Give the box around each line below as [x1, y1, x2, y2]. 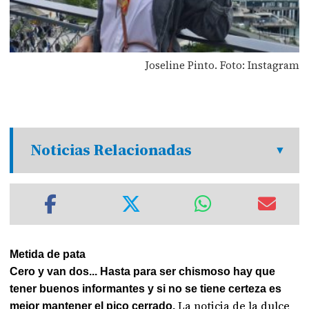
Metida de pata [10, 248, 86, 260]
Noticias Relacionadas [30, 139, 192, 161]
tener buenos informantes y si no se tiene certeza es [10, 283, 282, 295]
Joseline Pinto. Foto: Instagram [144, 57, 299, 72]
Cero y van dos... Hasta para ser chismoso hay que [10, 266, 276, 277]
